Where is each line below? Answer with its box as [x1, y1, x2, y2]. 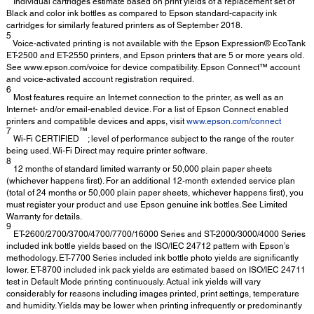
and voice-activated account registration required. [6, 74, 194, 85]
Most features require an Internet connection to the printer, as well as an [11, 92, 284, 102]
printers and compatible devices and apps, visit [6, 116, 186, 126]
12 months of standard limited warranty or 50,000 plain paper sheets [11, 163, 272, 174]
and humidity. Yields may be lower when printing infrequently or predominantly [6, 301, 302, 311]
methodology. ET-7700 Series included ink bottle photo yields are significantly [6, 253, 299, 264]
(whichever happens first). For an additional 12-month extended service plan [6, 175, 295, 186]
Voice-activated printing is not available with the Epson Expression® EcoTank [11, 39, 306, 49]
